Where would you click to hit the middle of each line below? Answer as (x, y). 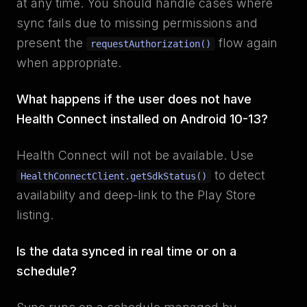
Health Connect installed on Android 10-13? (142, 119)
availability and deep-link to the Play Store (136, 195)
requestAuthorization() (151, 44)
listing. (35, 215)
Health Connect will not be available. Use (135, 155)
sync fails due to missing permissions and (137, 23)
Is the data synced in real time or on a (126, 251)
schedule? (47, 271)
